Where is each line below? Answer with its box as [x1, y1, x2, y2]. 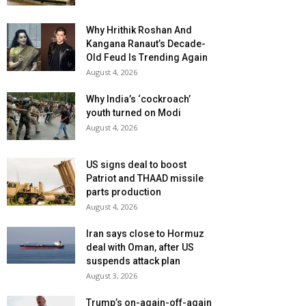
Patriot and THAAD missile [86, 173, 204, 184]
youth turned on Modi [86, 107, 181, 119]
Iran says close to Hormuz [86, 228, 204, 240]
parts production [86, 186, 161, 198]
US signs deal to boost [86, 159, 186, 171]
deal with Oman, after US [86, 242, 194, 253]
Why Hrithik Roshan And [86, 25, 192, 36]
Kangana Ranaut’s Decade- [86, 38, 206, 50]
